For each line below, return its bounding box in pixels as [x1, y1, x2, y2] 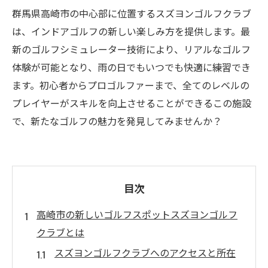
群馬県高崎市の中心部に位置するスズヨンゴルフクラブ [12, 6, 251, 20]
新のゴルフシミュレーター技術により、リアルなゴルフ [12, 42, 251, 56]
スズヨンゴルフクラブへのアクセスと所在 [54, 245, 236, 260]
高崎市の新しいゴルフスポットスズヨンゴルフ [36, 207, 237, 221]
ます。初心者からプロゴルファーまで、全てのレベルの [12, 78, 249, 92]
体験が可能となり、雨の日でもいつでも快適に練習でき [12, 60, 251, 74]
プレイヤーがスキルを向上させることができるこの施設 [12, 96, 251, 110]
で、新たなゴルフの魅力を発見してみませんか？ [12, 114, 222, 128]
